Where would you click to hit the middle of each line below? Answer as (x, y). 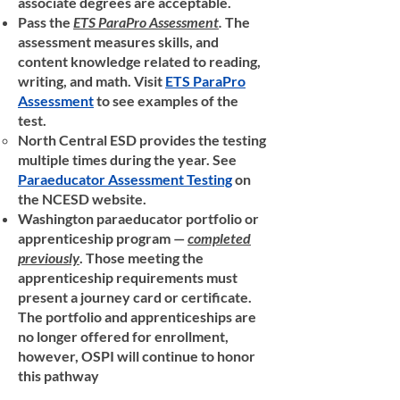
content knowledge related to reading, (139, 61)
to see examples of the (166, 100)
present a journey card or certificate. (135, 297)
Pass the (44, 22)
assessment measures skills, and (118, 42)
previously (49, 258)
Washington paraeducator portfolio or (138, 218)
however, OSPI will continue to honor (137, 356)
